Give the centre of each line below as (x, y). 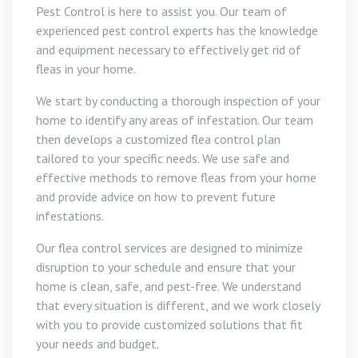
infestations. (70, 215)
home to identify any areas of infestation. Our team (175, 119)
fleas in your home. (86, 68)
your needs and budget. (97, 343)
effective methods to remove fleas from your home (176, 177)
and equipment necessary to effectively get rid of (169, 49)
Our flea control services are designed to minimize (169, 247)
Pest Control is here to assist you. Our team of (161, 11)
